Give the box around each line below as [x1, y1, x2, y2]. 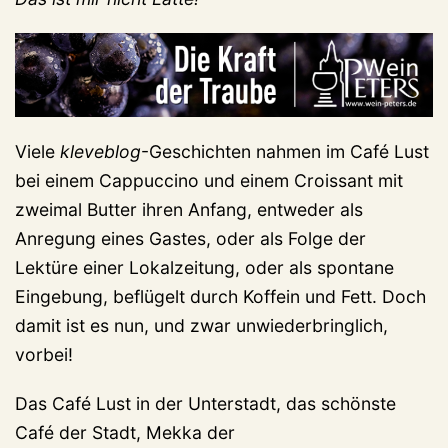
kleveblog [60, 140, 141, 162]
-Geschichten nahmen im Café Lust [141, 140, 429, 162]
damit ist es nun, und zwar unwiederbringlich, [15, 314, 388, 336]
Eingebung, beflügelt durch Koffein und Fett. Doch [15, 285, 426, 307]
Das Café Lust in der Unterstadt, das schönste [15, 392, 396, 414]
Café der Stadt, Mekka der [15, 421, 235, 443]
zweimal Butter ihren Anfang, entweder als [15, 198, 363, 220]
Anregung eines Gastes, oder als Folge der [15, 227, 366, 249]
